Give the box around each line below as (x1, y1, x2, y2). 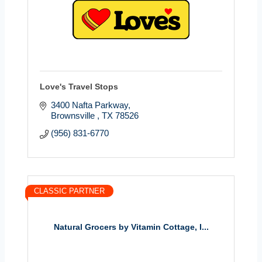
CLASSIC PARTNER (34, 186, 105, 195)
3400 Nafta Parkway (50, 99, 128, 110)
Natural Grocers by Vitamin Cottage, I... (53, 222, 209, 232)
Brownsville (50, 110, 97, 120)
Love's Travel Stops (40, 81, 118, 91)
